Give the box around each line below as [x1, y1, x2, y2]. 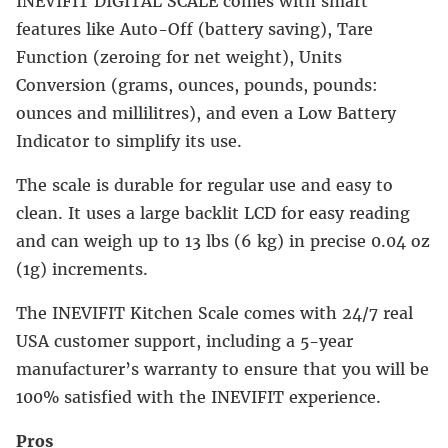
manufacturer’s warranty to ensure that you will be [16, 358, 429, 379]
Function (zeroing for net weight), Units [16, 46, 342, 67]
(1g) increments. [16, 258, 148, 279]
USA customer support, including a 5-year [16, 330, 353, 351]
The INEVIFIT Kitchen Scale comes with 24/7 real [16, 302, 413, 323]
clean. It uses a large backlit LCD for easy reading [16, 202, 410, 223]
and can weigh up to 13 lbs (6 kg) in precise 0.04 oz [16, 230, 430, 251]
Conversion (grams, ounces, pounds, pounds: [16, 74, 378, 95]
